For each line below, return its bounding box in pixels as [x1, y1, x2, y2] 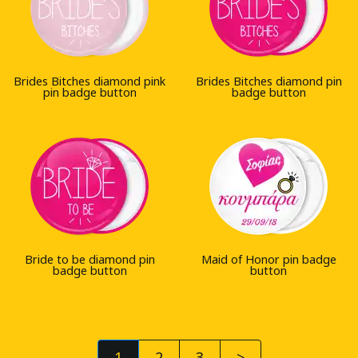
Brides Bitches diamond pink [14, 73, 165, 89]
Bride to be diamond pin [24, 251, 155, 267]
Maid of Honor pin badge [201, 251, 336, 267]
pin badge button [42, 84, 137, 100]
